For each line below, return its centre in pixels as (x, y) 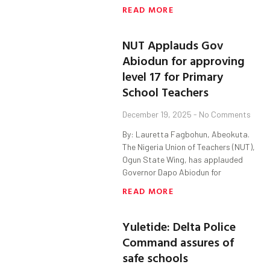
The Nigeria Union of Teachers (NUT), (189, 147)
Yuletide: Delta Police (179, 226)
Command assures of (178, 242)
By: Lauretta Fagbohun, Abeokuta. (186, 134)
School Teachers (166, 92)
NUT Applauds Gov (173, 45)
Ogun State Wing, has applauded (183, 160)
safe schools (155, 258)
